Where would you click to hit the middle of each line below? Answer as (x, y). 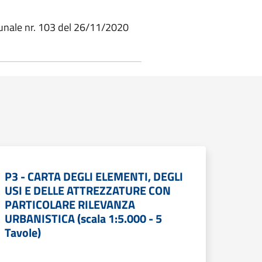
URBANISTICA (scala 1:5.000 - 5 (83, 218)
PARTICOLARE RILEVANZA (70, 204)
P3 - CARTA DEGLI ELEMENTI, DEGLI (94, 176)
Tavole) (23, 232)
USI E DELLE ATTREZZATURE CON (88, 190)
